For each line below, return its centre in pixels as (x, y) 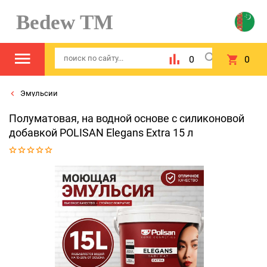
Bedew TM (59, 22)
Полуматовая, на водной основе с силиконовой (127, 118)
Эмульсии (38, 93)
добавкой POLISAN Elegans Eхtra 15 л (101, 133)
